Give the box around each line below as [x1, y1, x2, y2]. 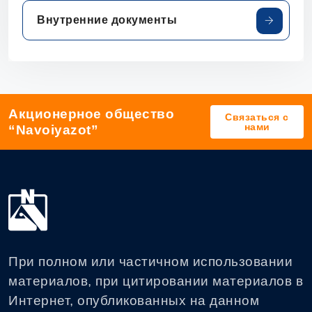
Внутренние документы [37, 14, 177, 26]
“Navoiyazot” [8, 122, 98, 137]
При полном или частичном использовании [8, 254, 292, 270]
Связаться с [225, 111, 289, 123]
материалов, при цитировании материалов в [8, 274, 303, 289]
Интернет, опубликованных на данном [8, 293, 259, 309]
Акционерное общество [8, 106, 174, 121]
